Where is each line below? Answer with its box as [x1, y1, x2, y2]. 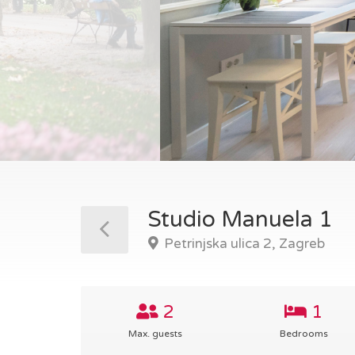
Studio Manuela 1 [148, 206, 333, 233]
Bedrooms [279, 328, 328, 339]
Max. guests [128, 328, 182, 339]
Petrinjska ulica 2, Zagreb [161, 235, 325, 252]
